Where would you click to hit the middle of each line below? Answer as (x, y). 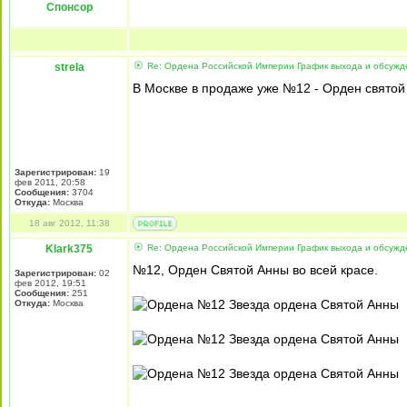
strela (69, 67)
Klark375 (69, 249)
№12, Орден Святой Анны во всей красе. (255, 270)
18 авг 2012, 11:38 (69, 223)
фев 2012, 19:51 (50, 283)
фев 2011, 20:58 (50, 182)
